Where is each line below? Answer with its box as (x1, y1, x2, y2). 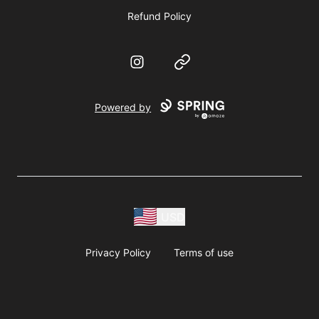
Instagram (127, 54, 181, 69)
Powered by (95, 101, 152, 114)
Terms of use (174, 246, 234, 258)
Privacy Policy (85, 246, 151, 258)
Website (173, 54, 216, 69)
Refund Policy (127, 10, 192, 23)
